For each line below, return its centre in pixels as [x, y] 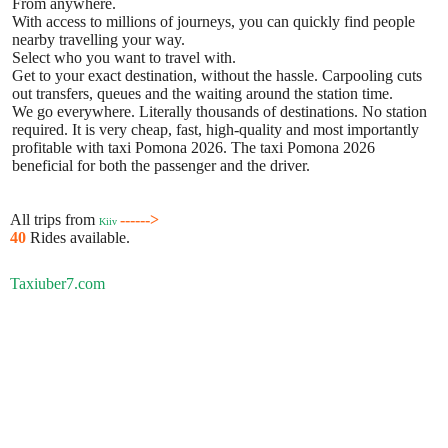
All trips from [54, 219]
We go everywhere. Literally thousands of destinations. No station [219, 111]
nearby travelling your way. [98, 39]
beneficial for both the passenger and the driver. [161, 165]
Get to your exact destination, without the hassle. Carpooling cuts [217, 75]
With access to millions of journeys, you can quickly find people [213, 21]
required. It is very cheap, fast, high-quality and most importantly [215, 129]
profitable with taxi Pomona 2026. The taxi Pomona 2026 [193, 147]
